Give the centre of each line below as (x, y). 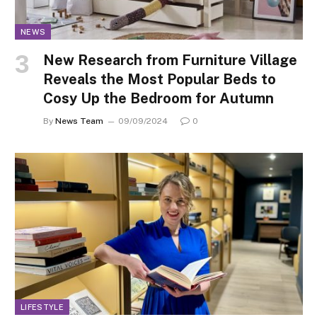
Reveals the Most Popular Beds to (160, 80)
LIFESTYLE (42, 307)
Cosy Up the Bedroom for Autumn (158, 99)
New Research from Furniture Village (170, 60)
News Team (79, 121)
